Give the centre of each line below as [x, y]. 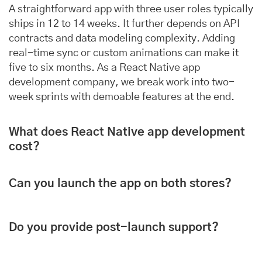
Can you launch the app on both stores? [120, 183]
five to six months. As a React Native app [104, 68]
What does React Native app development [127, 132]
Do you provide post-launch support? [114, 227]
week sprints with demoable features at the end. [122, 97]
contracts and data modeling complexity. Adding [122, 39]
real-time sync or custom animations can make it [124, 54]
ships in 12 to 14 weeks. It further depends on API [124, 24]
